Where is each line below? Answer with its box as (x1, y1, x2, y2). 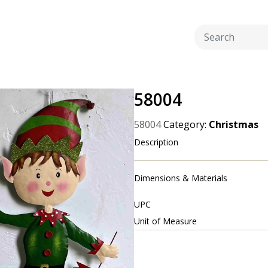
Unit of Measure (134, 215, 197, 227)
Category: (163, 118, 209, 131)
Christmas (209, 118, 258, 131)
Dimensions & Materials (134, 172, 227, 184)
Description (134, 136, 178, 148)
